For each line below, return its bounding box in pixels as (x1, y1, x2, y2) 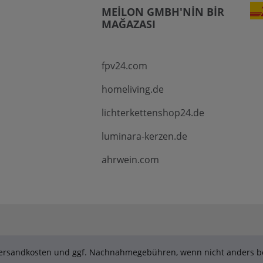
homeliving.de (101, 83, 164, 96)
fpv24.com (101, 59, 147, 73)
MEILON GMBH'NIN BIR (101, 5, 224, 19)
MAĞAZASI (101, 17, 156, 32)
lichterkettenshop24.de (101, 106, 204, 120)
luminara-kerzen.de (101, 130, 187, 143)
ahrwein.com (101, 153, 159, 167)
